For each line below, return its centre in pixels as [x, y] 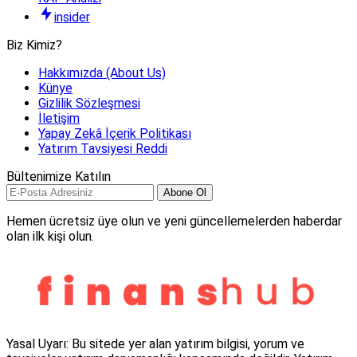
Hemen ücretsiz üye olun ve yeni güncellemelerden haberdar [174, 221]
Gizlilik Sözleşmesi [89, 103]
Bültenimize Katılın [59, 176]
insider [72, 17]
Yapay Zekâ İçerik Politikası [115, 133]
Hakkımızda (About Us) [102, 73]
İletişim [59, 118]
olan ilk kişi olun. [50, 236]
